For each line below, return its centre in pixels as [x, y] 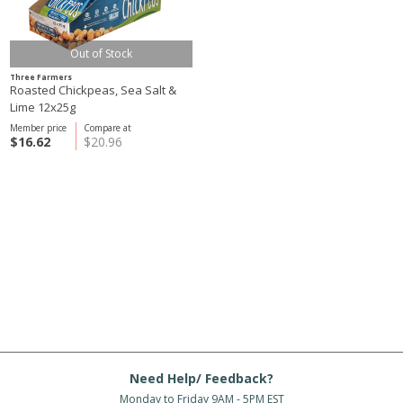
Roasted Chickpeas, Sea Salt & [93, 90]
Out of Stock [101, 54]
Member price [38, 128]
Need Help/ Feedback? [201, 378]
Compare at [107, 128]
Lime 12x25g [43, 107]
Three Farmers [41, 77]
